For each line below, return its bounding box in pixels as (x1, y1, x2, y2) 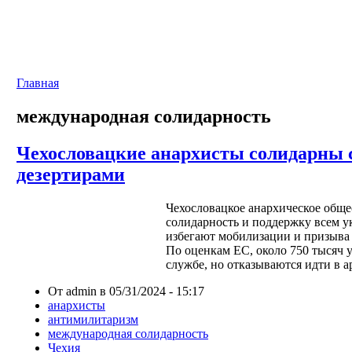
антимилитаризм (48, 312, 138, 326)
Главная (16, 76, 59, 90)
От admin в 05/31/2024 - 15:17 (48, 284, 204, 298)
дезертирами (16, 163, 125, 185)
